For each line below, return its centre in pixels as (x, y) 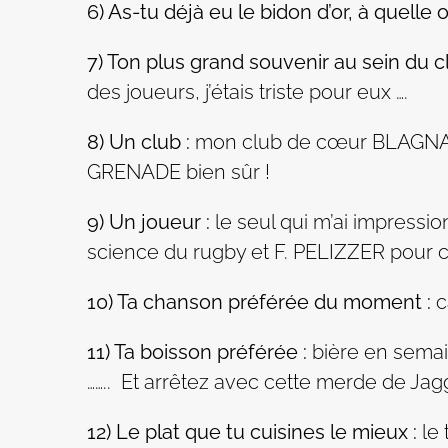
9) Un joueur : (148, 221)
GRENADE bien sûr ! (178, 171)
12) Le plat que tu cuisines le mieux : (252, 431)
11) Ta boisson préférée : (197, 351)
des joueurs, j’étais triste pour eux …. (247, 91)
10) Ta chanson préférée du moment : (259, 301)
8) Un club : (138, 141)
